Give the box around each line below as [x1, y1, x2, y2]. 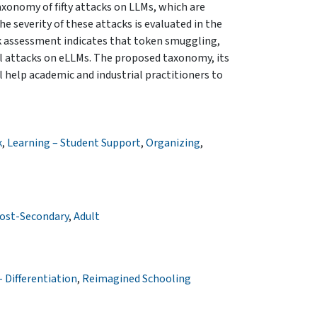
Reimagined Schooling [82, 270, 191, 287]
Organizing [146, 134, 200, 151]
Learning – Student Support [7, 134, 141, 151]
